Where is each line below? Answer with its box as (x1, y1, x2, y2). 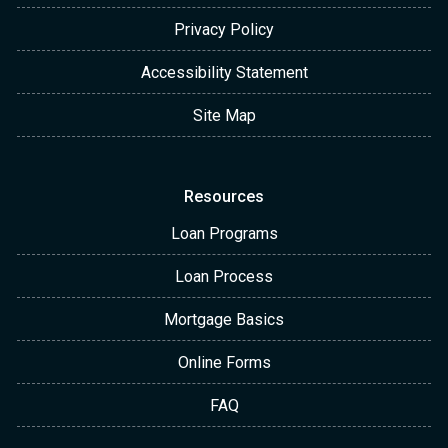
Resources (184, 187, 264, 207)
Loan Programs (170, 224, 278, 244)
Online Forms (177, 353, 271, 373)
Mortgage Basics (164, 310, 284, 330)
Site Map (192, 106, 256, 126)
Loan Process (175, 267, 273, 287)
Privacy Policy (174, 20, 274, 40)
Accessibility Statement (140, 63, 308, 83)
